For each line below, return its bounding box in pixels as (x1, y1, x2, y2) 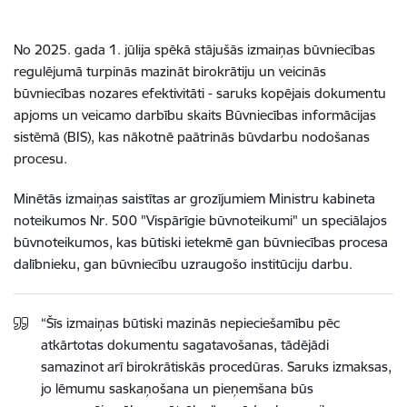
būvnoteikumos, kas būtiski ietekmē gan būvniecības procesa (14, 233, 388, 251)
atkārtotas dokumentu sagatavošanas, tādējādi (41, 335, 329, 353)
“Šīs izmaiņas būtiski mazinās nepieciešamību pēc (41, 313, 340, 332)
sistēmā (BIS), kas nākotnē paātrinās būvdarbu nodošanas (14, 127, 370, 145)
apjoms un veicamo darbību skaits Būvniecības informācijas (14, 105, 376, 124)
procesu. (14, 149, 67, 167)
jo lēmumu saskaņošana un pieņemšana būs (41, 379, 313, 397)
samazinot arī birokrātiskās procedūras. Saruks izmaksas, (41, 357, 392, 375)
